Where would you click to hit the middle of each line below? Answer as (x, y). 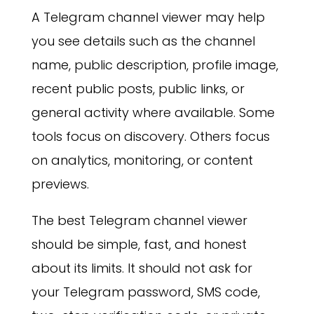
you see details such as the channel (143, 41)
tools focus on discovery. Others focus (150, 137)
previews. (60, 184)
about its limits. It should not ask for (142, 268)
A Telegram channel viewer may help (148, 18)
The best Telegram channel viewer (139, 221)
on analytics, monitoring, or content (142, 161)
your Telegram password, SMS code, (145, 292)
